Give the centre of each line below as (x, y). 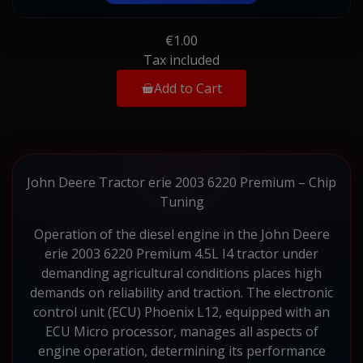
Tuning (181, 201)
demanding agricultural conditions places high (181, 273)
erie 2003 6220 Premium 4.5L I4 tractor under (181, 253)
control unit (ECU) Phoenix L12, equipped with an (181, 312)
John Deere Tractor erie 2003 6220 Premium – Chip (181, 182)
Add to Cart (188, 88)
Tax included (181, 60)
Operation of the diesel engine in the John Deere (181, 234)
